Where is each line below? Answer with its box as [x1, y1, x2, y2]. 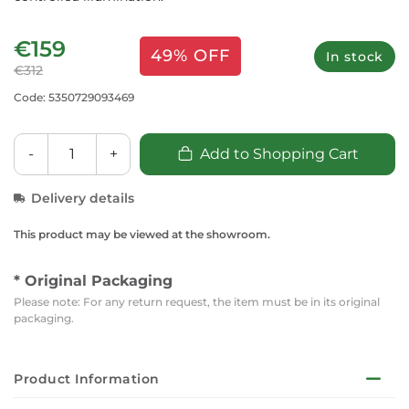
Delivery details [31, 189, 134, 206]
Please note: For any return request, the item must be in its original [14, 294, 380, 309]
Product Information [14, 370, 160, 387]
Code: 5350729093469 [14, 89, 134, 104]
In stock [326, 47, 383, 65]
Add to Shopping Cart [199, 144, 359, 163]
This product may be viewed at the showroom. [14, 226, 270, 241]
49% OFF [150, 46, 230, 67]
